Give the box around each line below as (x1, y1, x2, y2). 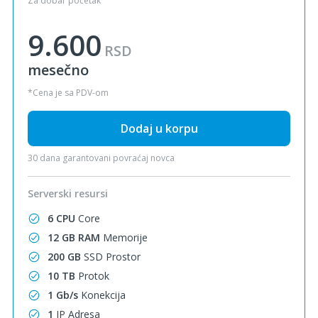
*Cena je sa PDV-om (28, 87, 109, 99)
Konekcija (78, 288, 126, 302)
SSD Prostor (81, 250, 141, 263)
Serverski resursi (28, 187, 108, 200)
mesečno (28, 60, 89, 79)
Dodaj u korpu (120, 121, 198, 136)
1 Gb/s (48, 288, 78, 302)
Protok (75, 269, 109, 283)
